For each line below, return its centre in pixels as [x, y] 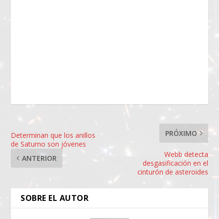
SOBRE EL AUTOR [55, 198]
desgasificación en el [175, 163]
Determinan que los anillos [53, 135]
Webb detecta [186, 154]
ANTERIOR [40, 158]
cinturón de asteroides [173, 172]
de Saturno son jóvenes [49, 144]
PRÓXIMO [181, 133]
